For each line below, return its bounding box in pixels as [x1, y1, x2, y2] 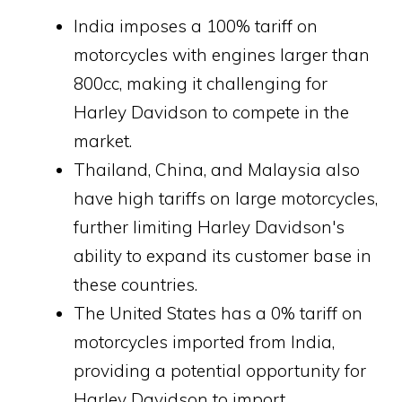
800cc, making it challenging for [74, 73, 328, 95]
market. [74, 130, 132, 153]
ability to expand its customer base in [74, 245, 371, 267]
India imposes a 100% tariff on [74, 15, 318, 38]
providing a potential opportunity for [74, 360, 366, 382]
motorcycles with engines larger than [74, 44, 370, 66]
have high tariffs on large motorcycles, [74, 188, 378, 210]
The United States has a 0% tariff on [74, 302, 363, 325]
